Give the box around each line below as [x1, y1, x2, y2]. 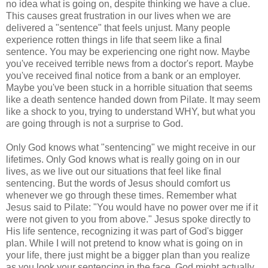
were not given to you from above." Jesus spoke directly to [6, 214, 251, 224]
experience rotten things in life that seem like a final [6, 34, 222, 45]
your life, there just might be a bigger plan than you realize [6, 249, 250, 260]
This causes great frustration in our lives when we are [6, 10, 231, 21]
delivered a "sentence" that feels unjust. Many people [6, 22, 230, 33]
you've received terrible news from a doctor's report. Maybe [6, 58, 254, 69]
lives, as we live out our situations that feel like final [6, 166, 221, 176]
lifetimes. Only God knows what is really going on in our [6, 154, 240, 165]
